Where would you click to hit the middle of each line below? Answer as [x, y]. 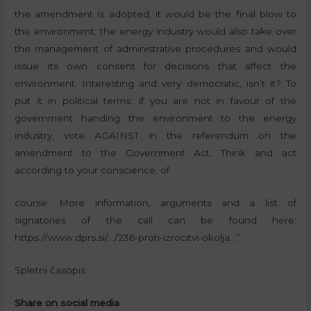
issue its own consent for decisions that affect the [155, 66]
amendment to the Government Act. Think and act [155, 153]
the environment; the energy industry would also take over [155, 32]
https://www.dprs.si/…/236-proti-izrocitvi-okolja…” [128, 238]
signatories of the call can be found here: [155, 220]
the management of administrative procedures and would [155, 49]
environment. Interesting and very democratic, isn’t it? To [155, 84]
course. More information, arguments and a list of [155, 203]
